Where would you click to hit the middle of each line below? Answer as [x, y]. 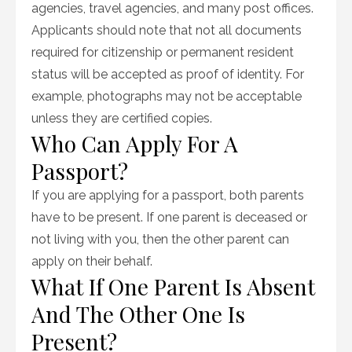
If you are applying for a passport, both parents [168, 195]
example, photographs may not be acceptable [167, 96]
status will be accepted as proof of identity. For [168, 74]
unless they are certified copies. [122, 118]
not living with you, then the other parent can [160, 239]
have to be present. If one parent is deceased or [169, 217]
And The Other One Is [138, 314]
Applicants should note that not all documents [167, 30]
